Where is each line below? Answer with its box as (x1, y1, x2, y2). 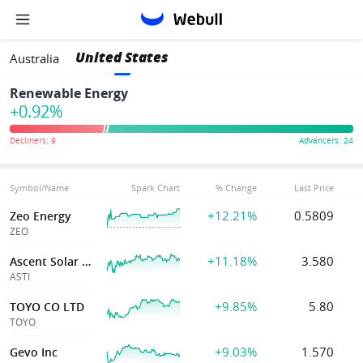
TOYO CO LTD (10, 299, 84, 314)
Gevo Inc (10, 344, 58, 360)
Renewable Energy (10, 84, 128, 102)
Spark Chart (131, 181, 180, 194)
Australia (10, 50, 59, 66)
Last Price (294, 181, 334, 194)
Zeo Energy (10, 208, 71, 224)
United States (75, 47, 169, 67)
